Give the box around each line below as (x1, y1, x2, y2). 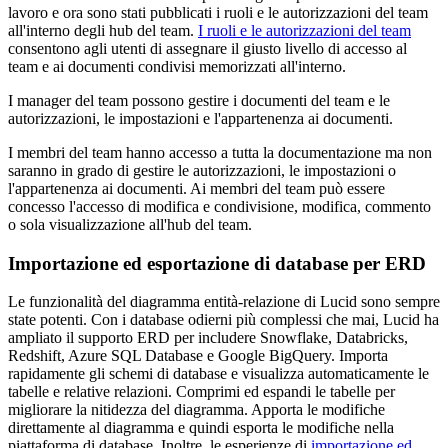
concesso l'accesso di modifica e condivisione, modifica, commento (8, 197, 431, 215)
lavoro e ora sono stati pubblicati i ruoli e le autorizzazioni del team (8, 3, 428, 21)
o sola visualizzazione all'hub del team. (8, 215, 252, 233)
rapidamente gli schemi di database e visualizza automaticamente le (8, 365, 429, 383)
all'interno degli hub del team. (8, 21, 198, 39)
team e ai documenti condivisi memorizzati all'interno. (8, 57, 346, 75)
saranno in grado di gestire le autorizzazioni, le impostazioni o (8, 161, 396, 179)
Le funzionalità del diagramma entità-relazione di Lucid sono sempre (8, 293, 440, 311)
